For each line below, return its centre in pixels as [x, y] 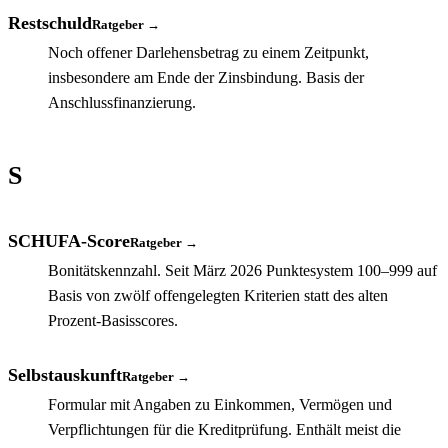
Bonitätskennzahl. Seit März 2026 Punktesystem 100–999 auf [242, 270]
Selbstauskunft [65, 374]
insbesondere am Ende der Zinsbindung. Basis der [206, 77]
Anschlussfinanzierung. [122, 102]
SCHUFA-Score [69, 240]
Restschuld [50, 22]
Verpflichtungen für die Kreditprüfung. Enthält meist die [224, 429]
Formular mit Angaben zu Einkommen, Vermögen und [220, 404]
